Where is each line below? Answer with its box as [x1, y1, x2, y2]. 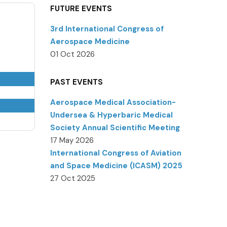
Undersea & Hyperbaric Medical [50, 110, 173, 120]
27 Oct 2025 [50, 173, 95, 183]
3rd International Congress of [50, 24, 164, 34]
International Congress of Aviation [50, 148, 181, 158]
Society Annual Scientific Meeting [50, 123, 180, 133]
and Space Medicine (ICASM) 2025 [50, 161, 182, 171]
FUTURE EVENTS [50, 4, 112, 14]
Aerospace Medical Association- [50, 97, 176, 107]
